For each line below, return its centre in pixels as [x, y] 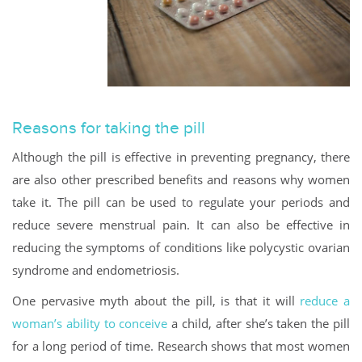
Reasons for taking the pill [109, 127]
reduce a [325, 300]
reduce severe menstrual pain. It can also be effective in [181, 224]
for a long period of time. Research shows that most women [181, 345]
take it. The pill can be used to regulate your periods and [181, 202]
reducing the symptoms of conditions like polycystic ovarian [181, 247]
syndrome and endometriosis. [96, 269]
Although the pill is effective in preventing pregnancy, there [181, 156]
